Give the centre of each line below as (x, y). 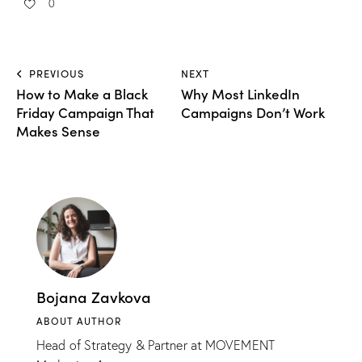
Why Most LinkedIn (240, 94)
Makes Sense (58, 131)
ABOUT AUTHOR (79, 320)
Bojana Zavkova (94, 296)
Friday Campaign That (85, 112)
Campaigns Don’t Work (253, 112)
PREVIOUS (57, 74)
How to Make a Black (82, 94)
